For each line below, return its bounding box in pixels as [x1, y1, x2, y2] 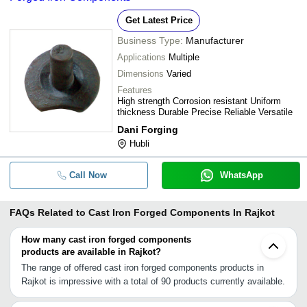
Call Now [69, 170, 107, 180]
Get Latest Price [125, 15, 193, 25]
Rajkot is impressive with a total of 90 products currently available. [21, 276, 285, 286]
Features [117, 85, 152, 95]
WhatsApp [219, 170, 263, 180]
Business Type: [117, 35, 183, 46]
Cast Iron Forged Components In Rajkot [88, 207, 275, 218]
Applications [117, 52, 166, 62]
